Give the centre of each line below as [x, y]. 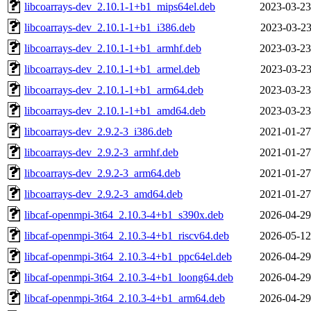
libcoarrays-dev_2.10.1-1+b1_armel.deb [112, 69]
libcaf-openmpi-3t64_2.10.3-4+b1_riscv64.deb [127, 235]
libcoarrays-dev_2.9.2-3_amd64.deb [103, 194]
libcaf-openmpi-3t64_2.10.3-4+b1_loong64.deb [129, 277]
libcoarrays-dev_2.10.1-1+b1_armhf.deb [113, 48]
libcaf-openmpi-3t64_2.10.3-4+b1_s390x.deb [124, 215]
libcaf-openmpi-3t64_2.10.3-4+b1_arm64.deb [125, 298]
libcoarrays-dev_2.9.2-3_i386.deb [98, 131]
